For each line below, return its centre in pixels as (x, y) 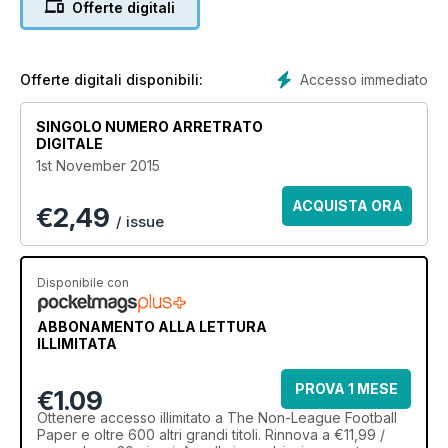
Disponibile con (83, 283)
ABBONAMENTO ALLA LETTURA (152, 327)
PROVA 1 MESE (346, 389)
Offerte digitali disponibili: (111, 80)
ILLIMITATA (77, 344)
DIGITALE (69, 144)
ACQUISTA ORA (347, 206)
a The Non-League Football (304, 418)
